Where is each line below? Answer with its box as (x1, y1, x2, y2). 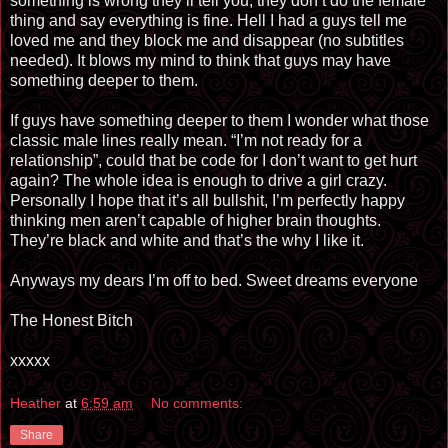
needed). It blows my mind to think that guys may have (10, 51, 391, 69)
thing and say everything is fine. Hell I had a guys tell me (10, 11, 407, 29)
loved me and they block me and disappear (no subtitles (10, 31, 404, 49)
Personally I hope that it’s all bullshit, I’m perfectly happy (10, 191, 405, 209)
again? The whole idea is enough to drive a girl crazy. (10, 171, 387, 189)
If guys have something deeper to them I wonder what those (10, 111, 429, 129)
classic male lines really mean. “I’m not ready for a (10, 131, 362, 149)
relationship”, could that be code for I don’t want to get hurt (10, 151, 417, 169)
